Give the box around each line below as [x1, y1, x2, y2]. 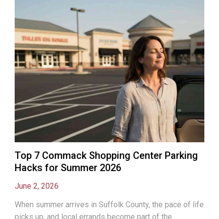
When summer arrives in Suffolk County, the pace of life [15, 200, 204, 209]
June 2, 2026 [15, 181, 59, 191]
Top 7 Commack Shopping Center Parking [15, 150, 198, 161]
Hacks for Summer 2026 [15, 162, 121, 174]
